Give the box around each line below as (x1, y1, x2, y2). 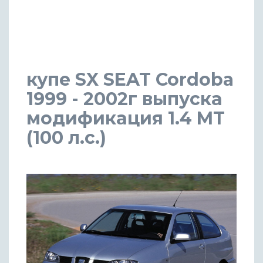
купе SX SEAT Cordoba (26, 68, 234, 90)
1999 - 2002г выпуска (26, 87, 222, 110)
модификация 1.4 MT (26, 107, 225, 129)
